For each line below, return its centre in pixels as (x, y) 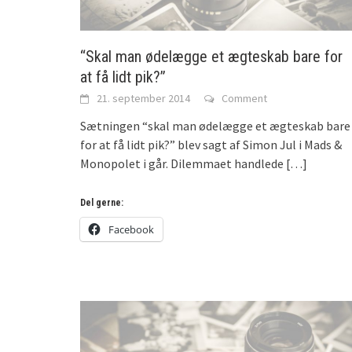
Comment (244, 98)
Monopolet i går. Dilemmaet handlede (182, 163)
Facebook (131, 229)
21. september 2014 (143, 98)
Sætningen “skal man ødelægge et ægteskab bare (215, 125)
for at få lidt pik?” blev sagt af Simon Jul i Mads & (211, 144)
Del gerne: (102, 202)
